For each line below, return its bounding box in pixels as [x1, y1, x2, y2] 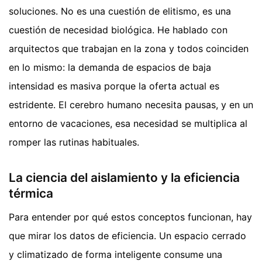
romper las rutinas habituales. [9, 136, 139, 149]
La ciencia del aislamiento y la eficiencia [9, 170, 240, 185]
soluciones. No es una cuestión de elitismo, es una [9, 5, 231, 18]
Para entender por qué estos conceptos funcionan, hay [9, 211, 252, 223]
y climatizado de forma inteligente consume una [9, 248, 222, 260]
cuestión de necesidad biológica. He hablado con [9, 24, 227, 36]
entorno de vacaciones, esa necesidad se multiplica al [9, 118, 247, 130]
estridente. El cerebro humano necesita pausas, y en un [9, 99, 253, 111]
